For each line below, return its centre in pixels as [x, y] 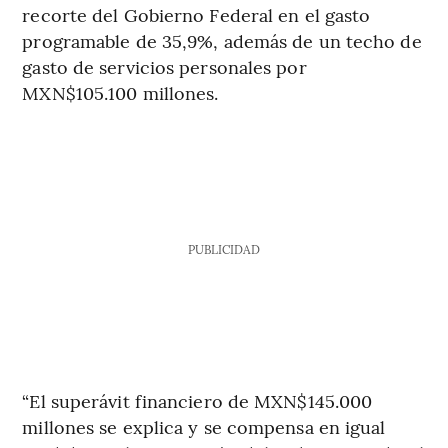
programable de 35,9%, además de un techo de [222, 41]
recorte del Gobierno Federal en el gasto [196, 15]
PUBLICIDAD [223, 249]
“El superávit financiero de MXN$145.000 [197, 401]
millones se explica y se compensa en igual [204, 427]
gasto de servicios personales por [164, 67]
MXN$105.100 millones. [120, 93]
